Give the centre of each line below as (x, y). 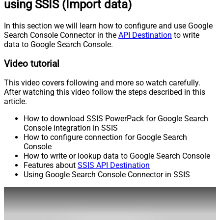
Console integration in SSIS (71, 128)
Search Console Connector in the (61, 35)
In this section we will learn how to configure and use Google (108, 26)
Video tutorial (32, 64)
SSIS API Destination (114, 165)
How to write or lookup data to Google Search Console (117, 156)
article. (15, 102)
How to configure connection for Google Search (105, 137)
